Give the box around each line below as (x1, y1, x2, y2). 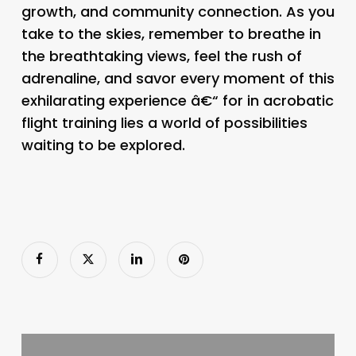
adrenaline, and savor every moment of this (21, 68, 335, 88)
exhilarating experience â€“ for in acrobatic (21, 90, 334, 110)
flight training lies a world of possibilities (21, 112, 308, 133)
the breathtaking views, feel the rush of (21, 45, 302, 66)
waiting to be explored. (21, 134, 185, 155)
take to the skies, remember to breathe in (21, 23, 321, 44)
